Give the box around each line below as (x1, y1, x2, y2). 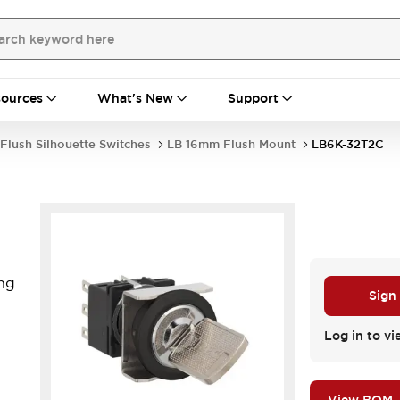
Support (228, 90, 279, 106)
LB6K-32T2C (312, 137, 384, 152)
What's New (97, 90, 173, 106)
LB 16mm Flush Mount (167, 137, 296, 152)
